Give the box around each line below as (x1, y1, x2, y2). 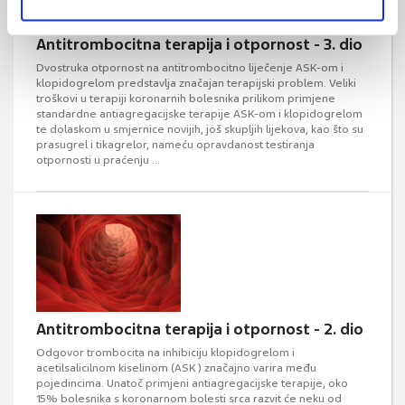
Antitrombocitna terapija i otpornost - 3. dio (36, 34, 363, 54)
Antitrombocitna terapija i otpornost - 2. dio (36, 319, 363, 339)
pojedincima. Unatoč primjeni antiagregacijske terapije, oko (36, 376, 348, 391)
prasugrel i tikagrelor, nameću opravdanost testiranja (36, 137, 315, 152)
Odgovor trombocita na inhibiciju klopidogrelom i (36, 345, 295, 360)
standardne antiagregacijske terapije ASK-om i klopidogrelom (36, 107, 363, 121)
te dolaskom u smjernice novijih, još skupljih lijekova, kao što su (36, 122, 363, 137)
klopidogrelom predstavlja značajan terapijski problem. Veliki (36, 76, 356, 90)
